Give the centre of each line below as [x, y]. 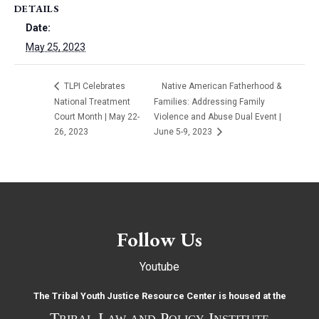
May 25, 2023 [56, 47]
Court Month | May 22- [97, 116]
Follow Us [159, 240]
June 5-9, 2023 [184, 132]
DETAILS [37, 9]
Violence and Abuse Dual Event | [218, 116]
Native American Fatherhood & [222, 87]
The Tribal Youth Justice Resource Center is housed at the [159, 296]
